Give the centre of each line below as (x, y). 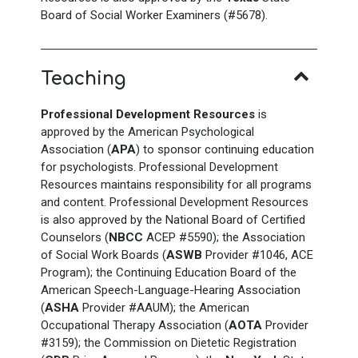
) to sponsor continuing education (225, 149)
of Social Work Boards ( (103, 255)
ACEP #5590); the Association (224, 237)
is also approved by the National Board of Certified (173, 219)
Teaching (84, 78)
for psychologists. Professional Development (159, 167)
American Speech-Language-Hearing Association (171, 290)
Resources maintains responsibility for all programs (176, 184)
